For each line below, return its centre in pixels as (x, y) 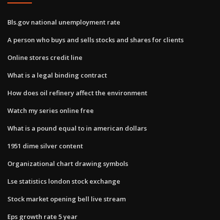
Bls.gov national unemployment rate (64, 22)
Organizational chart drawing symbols (68, 163)
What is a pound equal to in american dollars (77, 128)
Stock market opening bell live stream (67, 199)
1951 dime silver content (45, 146)
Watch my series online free (51, 110)
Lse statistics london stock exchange (64, 181)
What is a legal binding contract (57, 75)
